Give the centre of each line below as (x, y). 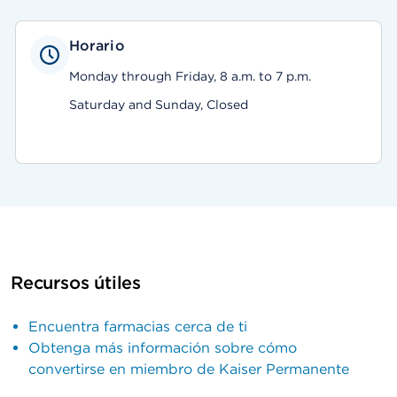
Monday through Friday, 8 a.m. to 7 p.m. (190, 76)
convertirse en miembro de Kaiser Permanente (189, 369)
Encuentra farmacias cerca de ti (138, 327)
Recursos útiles (76, 283)
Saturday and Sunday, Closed (158, 105)
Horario (97, 46)
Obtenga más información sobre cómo (163, 348)
